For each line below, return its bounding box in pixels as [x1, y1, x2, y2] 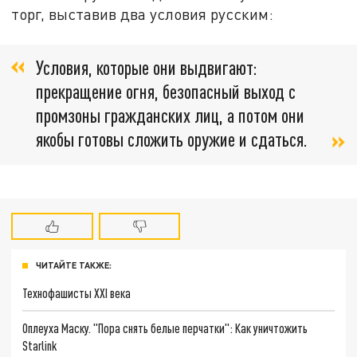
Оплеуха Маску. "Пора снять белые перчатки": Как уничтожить [22, 320, 308, 336]
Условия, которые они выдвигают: [36, 56, 257, 80]
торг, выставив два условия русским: [11, 4, 274, 23]
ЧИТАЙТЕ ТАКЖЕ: [36, 260, 112, 271]
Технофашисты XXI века [22, 285, 131, 301]
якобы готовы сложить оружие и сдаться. [36, 127, 308, 151]
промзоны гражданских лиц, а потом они [36, 104, 304, 127]
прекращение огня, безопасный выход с [36, 80, 296, 104]
